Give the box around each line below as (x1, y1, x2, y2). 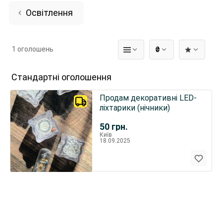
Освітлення (26, 7, 73, 18)
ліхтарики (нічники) (99, 103, 170, 112)
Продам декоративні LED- (99, 93, 197, 103)
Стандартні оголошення (11, 72, 111, 82)
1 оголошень (12, 45, 54, 53)
